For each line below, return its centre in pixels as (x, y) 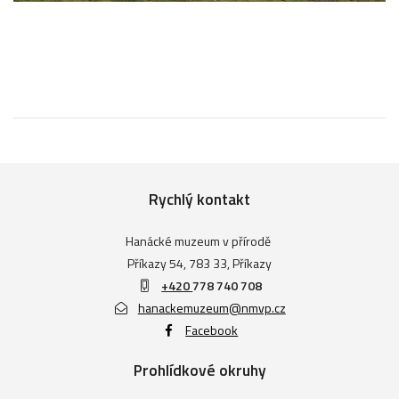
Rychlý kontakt (199, 199)
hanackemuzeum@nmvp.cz (212, 307)
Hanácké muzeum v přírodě (199, 240)
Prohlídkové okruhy (199, 370)
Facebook (212, 330)
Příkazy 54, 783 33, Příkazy (199, 263)
